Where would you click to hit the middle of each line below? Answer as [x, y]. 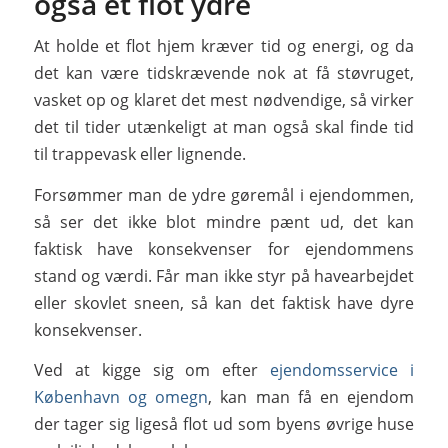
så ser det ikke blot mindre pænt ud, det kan [224, 221]
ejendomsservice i [342, 370]
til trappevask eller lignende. [139, 154]
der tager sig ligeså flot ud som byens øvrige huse [224, 424]
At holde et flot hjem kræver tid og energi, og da [224, 46]
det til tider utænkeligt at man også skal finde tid [224, 127]
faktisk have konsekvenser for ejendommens [224, 248]
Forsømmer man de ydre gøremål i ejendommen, [224, 194]
